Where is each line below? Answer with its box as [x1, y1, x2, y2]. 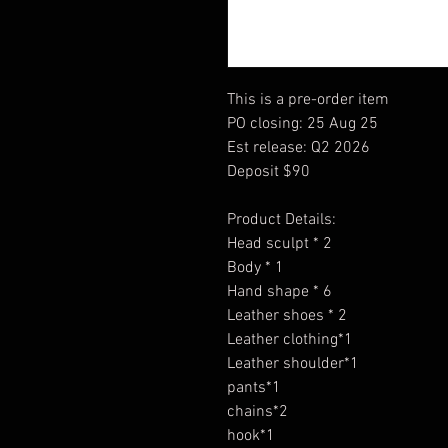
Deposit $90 [227, 161, 310, 182]
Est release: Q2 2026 [227, 137, 370, 158]
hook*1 [227, 425, 275, 446]
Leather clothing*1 [227, 329, 353, 350]
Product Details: [227, 209, 336, 230]
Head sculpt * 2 [227, 233, 332, 254]
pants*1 [227, 377, 281, 398]
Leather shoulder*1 [227, 353, 359, 374]
